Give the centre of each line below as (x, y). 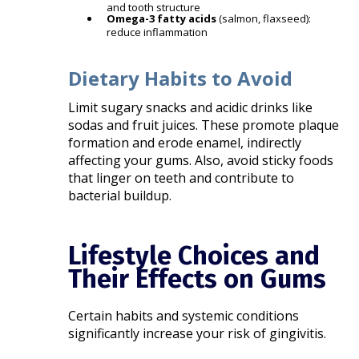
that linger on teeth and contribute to (182, 178)
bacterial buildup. (120, 196)
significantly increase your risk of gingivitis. (198, 334)
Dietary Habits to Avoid (181, 79)
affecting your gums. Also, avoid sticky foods (201, 161)
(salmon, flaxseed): (264, 19)
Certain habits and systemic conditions (184, 316)
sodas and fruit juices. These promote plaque (204, 125)
